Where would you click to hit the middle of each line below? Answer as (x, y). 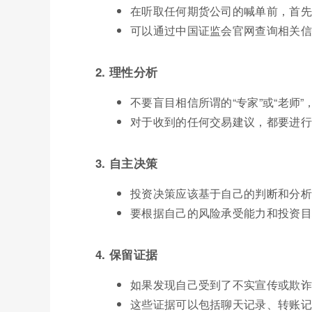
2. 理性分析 (127, 71)
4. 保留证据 (127, 254)
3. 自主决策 (127, 163)
